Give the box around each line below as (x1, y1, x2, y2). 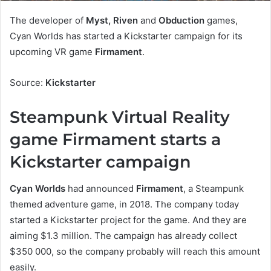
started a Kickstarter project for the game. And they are (10, 214, 247, 226)
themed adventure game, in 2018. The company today (10, 198, 239, 211)
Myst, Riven (86, 14, 138, 26)
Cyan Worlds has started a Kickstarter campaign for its (10, 30, 243, 42)
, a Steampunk (183, 183, 244, 195)
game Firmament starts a (10, 129, 221, 149)
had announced (65, 183, 136, 195)
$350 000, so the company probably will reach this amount (10, 246, 260, 258)
